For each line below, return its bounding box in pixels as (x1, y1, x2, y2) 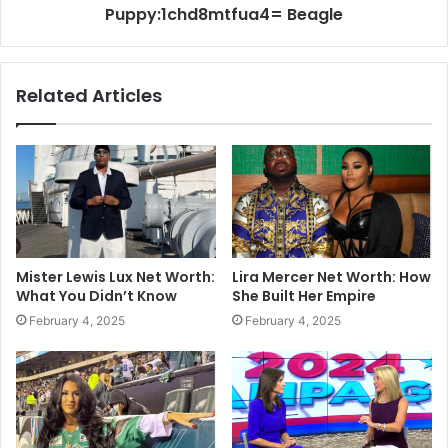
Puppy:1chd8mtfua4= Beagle (105, 3, 343, 27)
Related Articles (16, 83, 162, 109)
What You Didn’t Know (16, 285, 177, 306)
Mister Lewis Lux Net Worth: (16, 266, 215, 287)
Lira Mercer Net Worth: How (232, 266, 431, 287)
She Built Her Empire (232, 285, 376, 306)
